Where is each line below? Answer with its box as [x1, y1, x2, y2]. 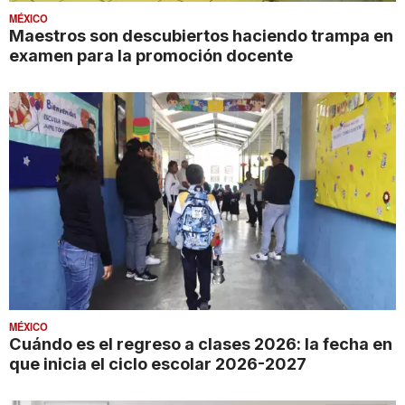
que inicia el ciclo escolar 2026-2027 [9, 353, 306, 374]
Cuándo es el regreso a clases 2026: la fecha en [9, 334, 392, 354]
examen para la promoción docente [9, 45, 293, 66]
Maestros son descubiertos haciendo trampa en [9, 25, 393, 46]
